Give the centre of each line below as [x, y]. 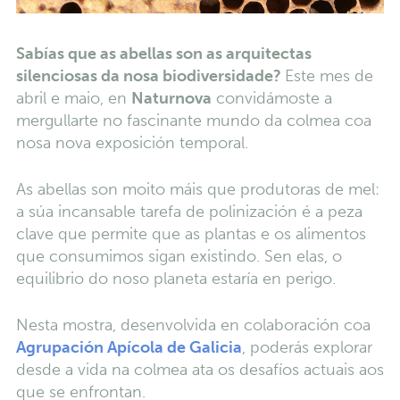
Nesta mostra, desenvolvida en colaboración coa [193, 325]
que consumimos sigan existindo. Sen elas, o [179, 256]
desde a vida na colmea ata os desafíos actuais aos [200, 369]
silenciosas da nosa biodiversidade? [150, 75]
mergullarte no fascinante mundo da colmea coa [193, 120]
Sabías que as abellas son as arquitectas [163, 53]
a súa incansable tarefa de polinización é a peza [189, 211]
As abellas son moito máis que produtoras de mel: [197, 189]
